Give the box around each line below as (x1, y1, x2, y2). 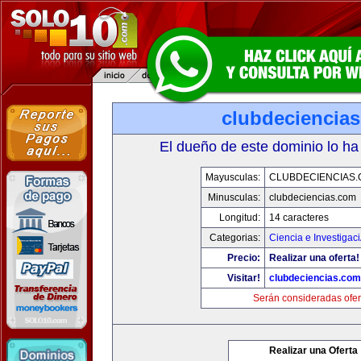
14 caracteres (268, 212, 329, 223)
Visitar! (226, 272, 260, 284)
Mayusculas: (205, 172, 260, 183)
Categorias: (209, 232, 260, 243)
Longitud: (218, 212, 260, 223)
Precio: (226, 252, 260, 263)
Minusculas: (207, 192, 260, 203)
